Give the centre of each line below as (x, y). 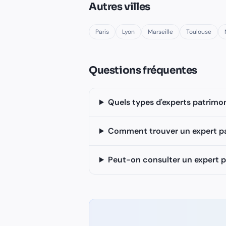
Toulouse (199, 32)
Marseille (160, 32)
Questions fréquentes (143, 70)
